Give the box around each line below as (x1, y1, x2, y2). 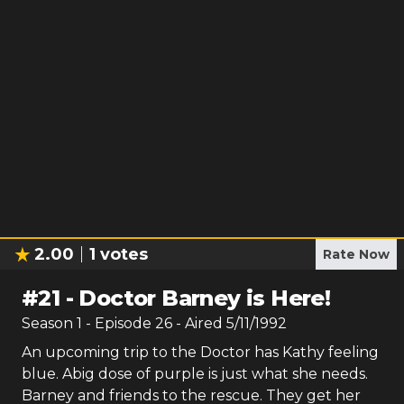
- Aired (172, 315, 223, 332)
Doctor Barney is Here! (78, 285, 331, 311)
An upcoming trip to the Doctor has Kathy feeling (22, 344, 379, 361)
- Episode (86, 315, 155, 332)
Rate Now (323, 246, 390, 262)
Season (22, 315, 77, 332)
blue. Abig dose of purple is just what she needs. (22, 365, 368, 382)
